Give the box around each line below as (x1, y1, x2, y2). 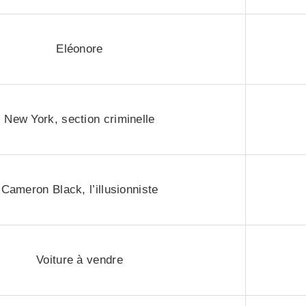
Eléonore (56, 42, 103, 55)
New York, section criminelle (4, 113, 155, 126)
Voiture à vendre (36, 253, 123, 266)
